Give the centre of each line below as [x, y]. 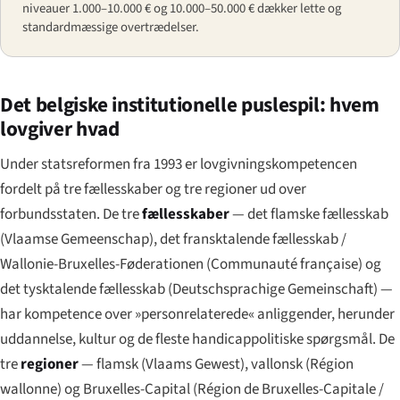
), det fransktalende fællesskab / [248, 239]
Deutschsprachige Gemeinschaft [273, 289]
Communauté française [284, 264]
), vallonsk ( [275, 364]
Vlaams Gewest [193, 364]
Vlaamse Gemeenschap [77, 239]
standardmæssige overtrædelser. [111, 27]
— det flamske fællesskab [309, 214]
